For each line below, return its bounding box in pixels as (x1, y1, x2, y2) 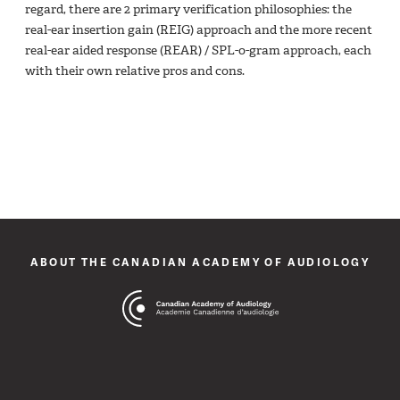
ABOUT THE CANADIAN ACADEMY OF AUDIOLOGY (29, 254, 371, 270)
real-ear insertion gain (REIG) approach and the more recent (25, 21, 372, 38)
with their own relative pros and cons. (25, 62, 245, 79)
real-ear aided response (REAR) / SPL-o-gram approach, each (25, 41, 371, 59)
